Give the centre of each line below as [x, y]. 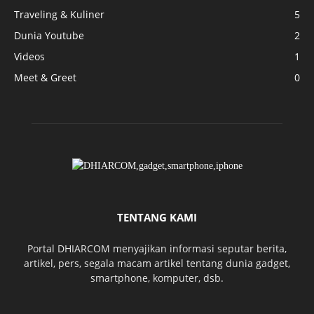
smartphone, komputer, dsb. [157, 278]
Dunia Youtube [49, 35]
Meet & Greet [45, 77]
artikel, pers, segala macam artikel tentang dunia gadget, [157, 263]
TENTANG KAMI [157, 217]
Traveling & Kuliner [59, 14]
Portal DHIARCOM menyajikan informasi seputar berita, [157, 248]
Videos [29, 56]
